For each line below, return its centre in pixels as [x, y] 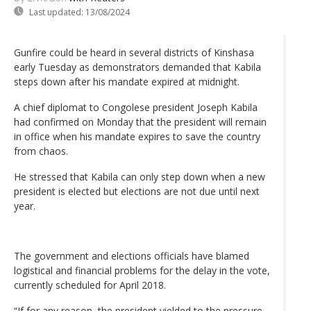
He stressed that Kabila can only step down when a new [140, 176]
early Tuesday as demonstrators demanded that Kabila [137, 67]
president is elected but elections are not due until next [137, 191]
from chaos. [41, 151]
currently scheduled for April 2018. [90, 285]
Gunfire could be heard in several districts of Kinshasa [134, 52]
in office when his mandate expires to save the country [137, 136]
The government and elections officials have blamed [132, 255]
